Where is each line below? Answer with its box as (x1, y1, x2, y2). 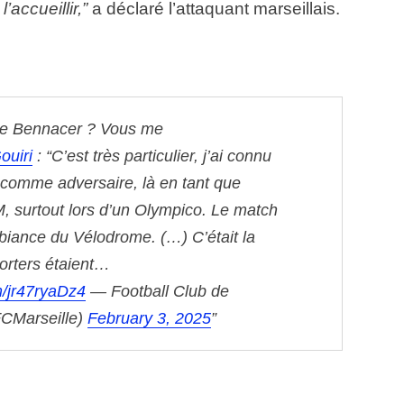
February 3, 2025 (87, 309, 211, 328)
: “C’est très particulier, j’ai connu (32, 147, 271, 166)
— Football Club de (90, 282, 229, 301)
